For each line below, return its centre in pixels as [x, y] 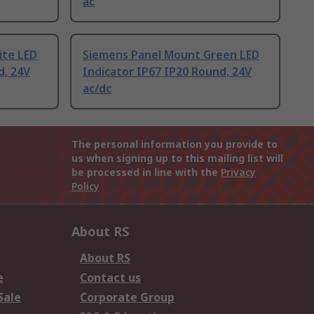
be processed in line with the [146, 172]
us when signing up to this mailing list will [177, 158]
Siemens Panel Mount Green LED [171, 55]
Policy [86, 186]
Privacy [238, 172]
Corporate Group [127, 298]
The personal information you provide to [175, 144]
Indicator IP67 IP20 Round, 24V [167, 72]
